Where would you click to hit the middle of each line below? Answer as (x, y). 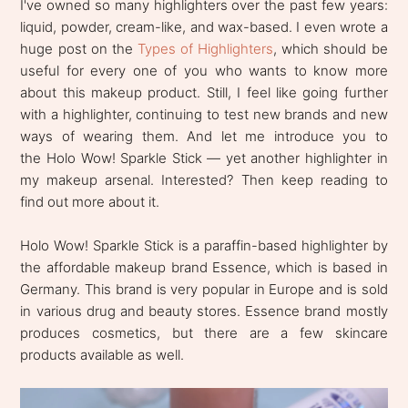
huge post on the (79, 49)
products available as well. (104, 355)
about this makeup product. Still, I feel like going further (204, 93)
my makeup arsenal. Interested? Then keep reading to (204, 180)
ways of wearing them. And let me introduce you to (204, 137)
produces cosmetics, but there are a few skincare (204, 333)
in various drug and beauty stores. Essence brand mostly (204, 311)
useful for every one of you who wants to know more (204, 71)
